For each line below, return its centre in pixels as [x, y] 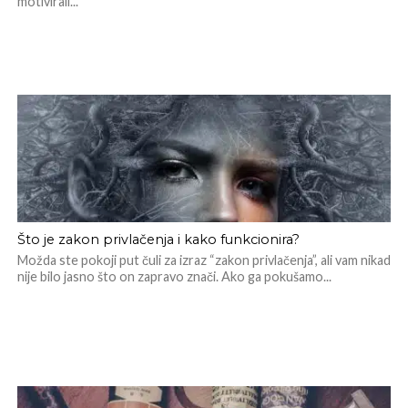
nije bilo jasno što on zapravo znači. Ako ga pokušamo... [174, 276]
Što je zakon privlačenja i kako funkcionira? [158, 240]
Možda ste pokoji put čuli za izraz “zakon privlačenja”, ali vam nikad [204, 260]
